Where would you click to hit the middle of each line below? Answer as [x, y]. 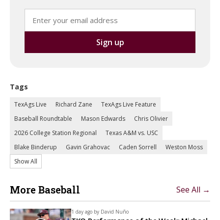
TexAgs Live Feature [129, 104]
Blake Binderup [36, 147]
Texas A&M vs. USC [132, 133]
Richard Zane [74, 104]
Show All [26, 161]
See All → [193, 190]
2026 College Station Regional [55, 133]
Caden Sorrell [138, 147]
